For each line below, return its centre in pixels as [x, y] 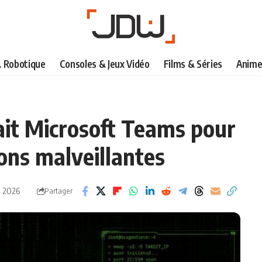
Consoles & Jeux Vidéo [104, 64]
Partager [58, 191]
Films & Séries [193, 64]
